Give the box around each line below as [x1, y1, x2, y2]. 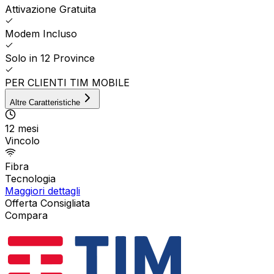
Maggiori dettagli [5, 185, 80, 198]
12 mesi [5, 122, 39, 135]
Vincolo [5, 135, 40, 147]
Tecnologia [5, 172, 56, 185]
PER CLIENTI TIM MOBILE [5, 76, 130, 89]
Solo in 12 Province [5, 52, 95, 65]
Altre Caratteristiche [10, 98, 80, 108]
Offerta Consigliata [5, 197, 90, 210]
